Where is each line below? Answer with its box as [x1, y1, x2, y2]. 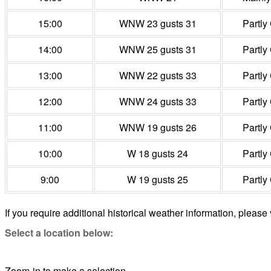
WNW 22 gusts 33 [119, 68, 197, 83]
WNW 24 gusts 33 [119, 94, 197, 109]
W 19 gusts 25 [127, 172, 188, 187]
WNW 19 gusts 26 [119, 120, 197, 135]
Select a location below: [5, 226, 113, 240]
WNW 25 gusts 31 [119, 42, 197, 57]
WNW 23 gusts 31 [119, 16, 197, 31]
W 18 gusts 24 [127, 146, 188, 161]
